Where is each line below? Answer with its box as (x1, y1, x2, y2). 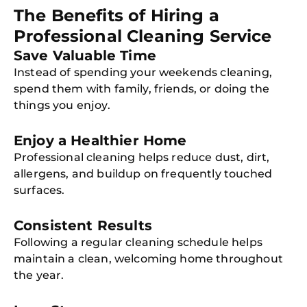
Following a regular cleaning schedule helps (14, 236, 262, 249)
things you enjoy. (14, 99, 110, 112)
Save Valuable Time (14, 47, 156, 64)
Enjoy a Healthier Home (14, 132, 187, 149)
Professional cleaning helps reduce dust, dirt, (14, 151, 270, 164)
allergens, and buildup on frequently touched (14, 167, 273, 180)
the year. (14, 269, 64, 282)
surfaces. (14, 184, 65, 197)
